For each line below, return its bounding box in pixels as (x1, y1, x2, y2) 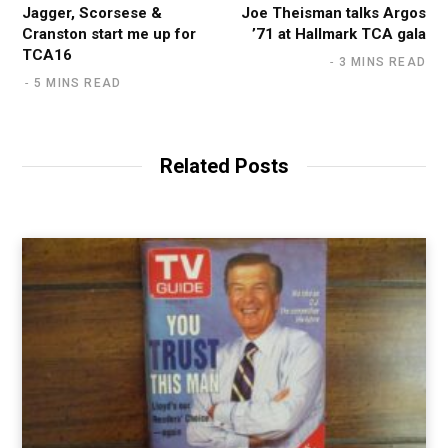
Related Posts (159, 153, 289, 178)
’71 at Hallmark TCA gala (252, 24, 426, 43)
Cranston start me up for (22, 24, 196, 43)
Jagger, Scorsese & (22, 3, 162, 22)
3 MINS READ (338, 54, 426, 69)
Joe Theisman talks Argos (241, 3, 426, 22)
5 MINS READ (34, 75, 122, 90)
